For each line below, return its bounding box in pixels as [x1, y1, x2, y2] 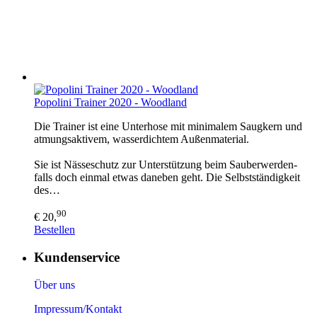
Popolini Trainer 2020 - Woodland [34, 96, 187, 109]
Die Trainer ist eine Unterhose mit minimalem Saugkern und [34, 120, 302, 133]
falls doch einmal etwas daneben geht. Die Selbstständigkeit [34, 171, 300, 184]
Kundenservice [34, 250, 120, 265]
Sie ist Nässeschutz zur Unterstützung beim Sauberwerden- [34, 158, 297, 171]
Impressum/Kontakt [34, 302, 122, 315]
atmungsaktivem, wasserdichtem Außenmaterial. [34, 133, 249, 146]
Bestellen [34, 224, 75, 236]
